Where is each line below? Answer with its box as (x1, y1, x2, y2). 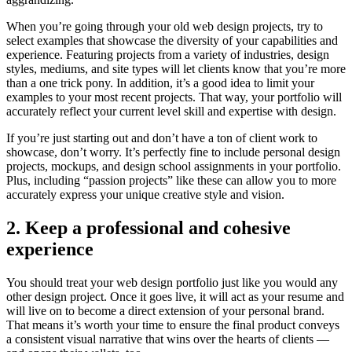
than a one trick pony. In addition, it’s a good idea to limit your (6, 76, 314, 90)
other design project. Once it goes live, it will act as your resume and (6, 290, 344, 304)
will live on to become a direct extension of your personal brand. (6, 304, 324, 318)
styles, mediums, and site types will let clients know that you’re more (6, 62, 346, 76)
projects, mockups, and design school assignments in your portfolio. (6, 159, 341, 174)
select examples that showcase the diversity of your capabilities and (6, 34, 338, 48)
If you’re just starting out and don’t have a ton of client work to (6, 131, 317, 145)
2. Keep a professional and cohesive (6, 218, 291, 239)
